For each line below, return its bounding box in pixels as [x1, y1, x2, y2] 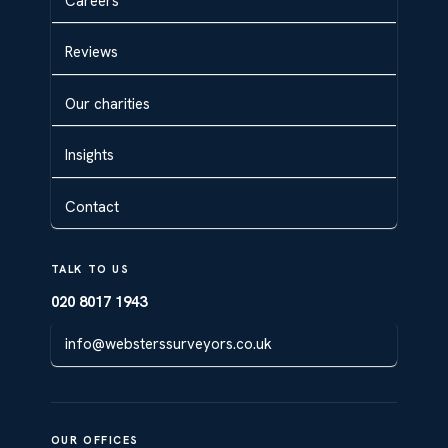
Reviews [64, 42, 118, 63]
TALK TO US [50, 262, 130, 277]
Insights [64, 145, 114, 166]
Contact [64, 196, 119, 217]
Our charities [64, 93, 150, 114]
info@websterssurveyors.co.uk [64, 334, 272, 355]
